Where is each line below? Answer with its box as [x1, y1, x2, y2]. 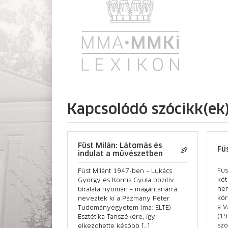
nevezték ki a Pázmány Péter [78, 195, 169, 202]
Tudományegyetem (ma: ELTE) [78, 205, 171, 211]
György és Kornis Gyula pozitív [78, 177, 174, 184]
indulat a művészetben [78, 150, 163, 158]
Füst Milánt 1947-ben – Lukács [78, 168, 172, 175]
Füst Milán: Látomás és [78, 142, 162, 150]
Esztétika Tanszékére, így [78, 214, 155, 220]
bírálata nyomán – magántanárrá [78, 186, 177, 193]
